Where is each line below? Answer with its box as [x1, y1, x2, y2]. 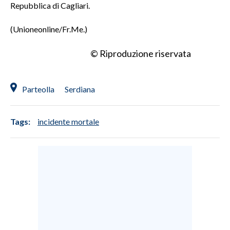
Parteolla [22, 84, 54, 94]
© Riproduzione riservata [90, 47, 191, 59]
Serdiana [65, 84, 95, 94]
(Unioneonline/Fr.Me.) [10, 24, 87, 34]
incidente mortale [37, 116, 99, 126]
